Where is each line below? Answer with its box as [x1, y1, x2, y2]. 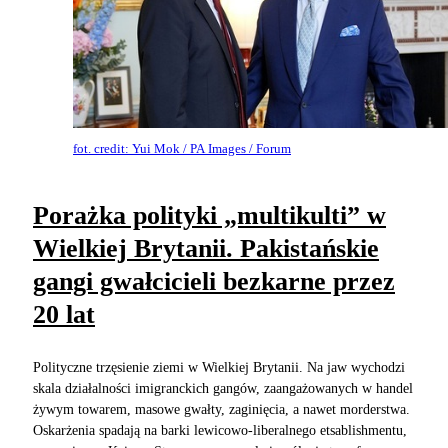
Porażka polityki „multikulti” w [33, 201, 386, 231]
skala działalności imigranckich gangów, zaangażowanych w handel [33, 380, 413, 396]
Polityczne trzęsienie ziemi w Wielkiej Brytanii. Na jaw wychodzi [33, 359, 405, 375]
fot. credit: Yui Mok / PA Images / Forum [73, 140, 291, 156]
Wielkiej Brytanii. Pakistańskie [33, 234, 379, 264]
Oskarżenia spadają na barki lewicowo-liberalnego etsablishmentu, [33, 422, 407, 438]
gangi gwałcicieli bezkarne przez [33, 267, 395, 297]
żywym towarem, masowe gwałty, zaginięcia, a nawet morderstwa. [33, 401, 410, 417]
